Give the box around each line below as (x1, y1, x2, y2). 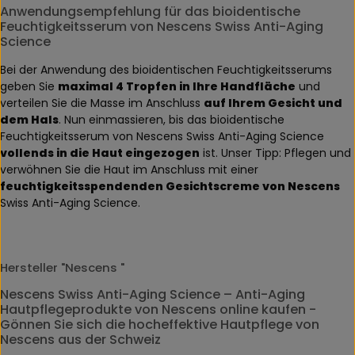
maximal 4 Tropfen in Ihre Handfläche (58, 78, 296, 94)
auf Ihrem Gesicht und (204, 94, 342, 111)
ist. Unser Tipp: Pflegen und (200, 144, 351, 161)
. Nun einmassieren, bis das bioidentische (59, 111, 284, 128)
